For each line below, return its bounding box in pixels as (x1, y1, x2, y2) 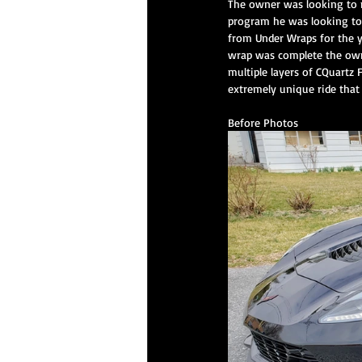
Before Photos (228, 116, 298, 129)
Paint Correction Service (252, 119, 358, 132)
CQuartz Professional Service (179, 54, 306, 67)
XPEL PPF (179, 119, 220, 132)
